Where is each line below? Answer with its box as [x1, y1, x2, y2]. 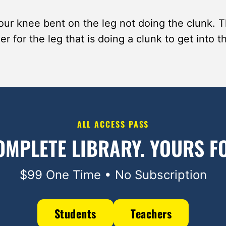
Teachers [131, 205, 172, 221]
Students [54, 205, 96, 221]
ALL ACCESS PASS [77, 118, 149, 130]
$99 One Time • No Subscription [19, 167, 207, 182]
